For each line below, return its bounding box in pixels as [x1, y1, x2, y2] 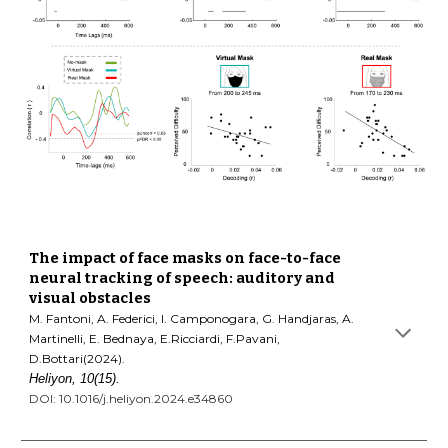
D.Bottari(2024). [29, 351, 129, 367]
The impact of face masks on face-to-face [29, 249, 342, 268]
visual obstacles [29, 289, 152, 308]
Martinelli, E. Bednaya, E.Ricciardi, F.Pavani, [29, 331, 281, 347]
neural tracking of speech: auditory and [29, 269, 336, 288]
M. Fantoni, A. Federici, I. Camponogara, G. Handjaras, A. [29, 311, 355, 327]
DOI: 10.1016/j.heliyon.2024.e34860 [29, 391, 234, 407]
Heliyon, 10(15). [29, 371, 121, 387]
